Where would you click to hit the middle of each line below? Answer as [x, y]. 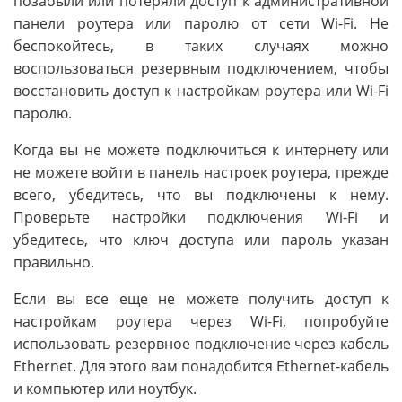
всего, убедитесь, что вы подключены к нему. [201, 195]
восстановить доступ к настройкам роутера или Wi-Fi [201, 91]
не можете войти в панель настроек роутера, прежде [201, 173]
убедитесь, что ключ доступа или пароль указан [201, 240]
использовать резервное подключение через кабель [201, 344]
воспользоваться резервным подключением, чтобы [201, 69]
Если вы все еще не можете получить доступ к [201, 299]
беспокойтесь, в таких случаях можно [201, 46]
